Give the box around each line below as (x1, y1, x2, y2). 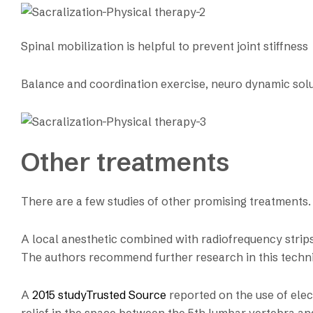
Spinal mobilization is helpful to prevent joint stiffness (21, 38, 308, 53)
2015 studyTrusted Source (32, 287, 166, 302)
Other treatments (21, 147, 229, 178)
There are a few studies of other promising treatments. (21, 194, 311, 208)
